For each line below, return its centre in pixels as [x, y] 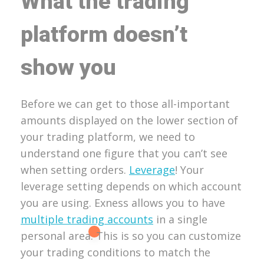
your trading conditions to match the [115, 252]
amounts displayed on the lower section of [129, 120]
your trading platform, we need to [108, 136]
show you [68, 67]
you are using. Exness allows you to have [123, 202]
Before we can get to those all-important [125, 103]
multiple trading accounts [87, 219]
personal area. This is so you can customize [131, 235]
